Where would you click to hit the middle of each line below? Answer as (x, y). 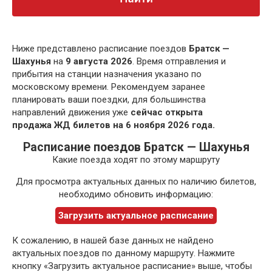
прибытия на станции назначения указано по (107, 74)
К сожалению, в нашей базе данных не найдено (113, 241)
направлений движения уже (71, 113)
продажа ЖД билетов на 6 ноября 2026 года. (114, 125)
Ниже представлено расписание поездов (100, 49)
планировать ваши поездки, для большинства (109, 100)
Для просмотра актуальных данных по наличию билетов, (136, 182)
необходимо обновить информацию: (136, 195)
